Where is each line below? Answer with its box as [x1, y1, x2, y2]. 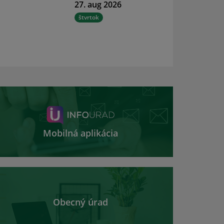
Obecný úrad [53, 196, 108, 208]
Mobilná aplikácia [43, 127, 118, 139]
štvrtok [78, 13, 99, 22]
